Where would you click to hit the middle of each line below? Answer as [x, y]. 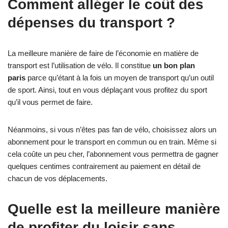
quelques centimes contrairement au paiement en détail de [104, 166]
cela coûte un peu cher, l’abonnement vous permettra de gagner [113, 154]
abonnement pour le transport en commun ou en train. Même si [112, 141]
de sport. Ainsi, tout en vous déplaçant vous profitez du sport [107, 90]
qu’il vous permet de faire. [50, 102]
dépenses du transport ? [91, 22]
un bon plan [174, 65]
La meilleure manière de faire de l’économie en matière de [103, 53]
